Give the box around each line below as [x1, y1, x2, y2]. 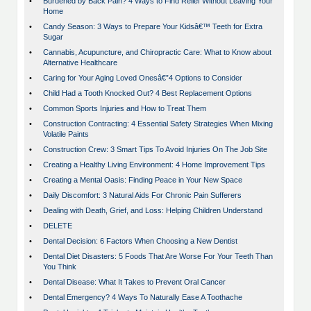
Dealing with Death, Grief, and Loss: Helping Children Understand [43, 206, 262, 215]
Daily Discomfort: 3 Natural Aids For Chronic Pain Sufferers [43, 191, 242, 200]
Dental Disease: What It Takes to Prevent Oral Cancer [43, 278, 226, 287]
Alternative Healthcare [43, 58, 117, 67]
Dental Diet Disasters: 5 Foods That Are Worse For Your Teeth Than [43, 252, 273, 261]
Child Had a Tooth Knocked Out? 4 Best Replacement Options [43, 89, 252, 98]
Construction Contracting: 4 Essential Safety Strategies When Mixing [43, 119, 273, 128]
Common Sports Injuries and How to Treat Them [43, 104, 206, 113]
